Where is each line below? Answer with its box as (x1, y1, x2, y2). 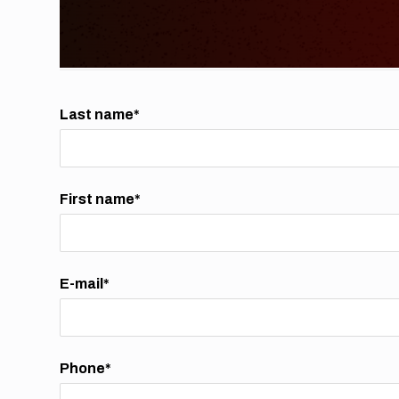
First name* (60, 191, 142, 208)
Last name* (60, 107, 141, 123)
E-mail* (60, 276, 110, 292)
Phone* (60, 361, 112, 377)
